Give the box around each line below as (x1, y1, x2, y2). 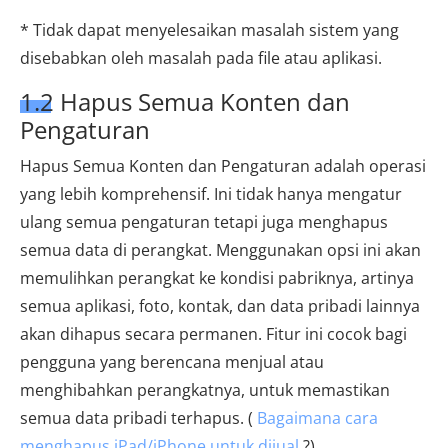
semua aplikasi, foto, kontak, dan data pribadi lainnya (20, 295, 420, 318)
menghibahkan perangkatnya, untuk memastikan (20, 379, 390, 402)
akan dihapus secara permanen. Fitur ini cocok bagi (20, 323, 407, 346)
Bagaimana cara (257, 407, 378, 430)
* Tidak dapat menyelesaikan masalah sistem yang (20, 19, 399, 42)
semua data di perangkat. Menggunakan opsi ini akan (20, 239, 421, 262)
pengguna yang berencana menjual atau (20, 351, 324, 374)
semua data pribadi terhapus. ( (20, 407, 257, 430)
